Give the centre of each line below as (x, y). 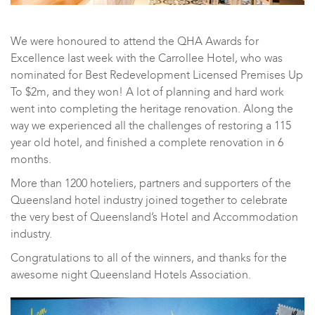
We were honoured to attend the (94, 41)
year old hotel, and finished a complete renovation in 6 (147, 142)
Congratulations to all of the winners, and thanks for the (149, 258)
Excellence (38, 58)
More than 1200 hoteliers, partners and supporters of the (151, 183)
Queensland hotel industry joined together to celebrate (149, 200)
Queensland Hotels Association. (171, 275)
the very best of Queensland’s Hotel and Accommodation (154, 217)
